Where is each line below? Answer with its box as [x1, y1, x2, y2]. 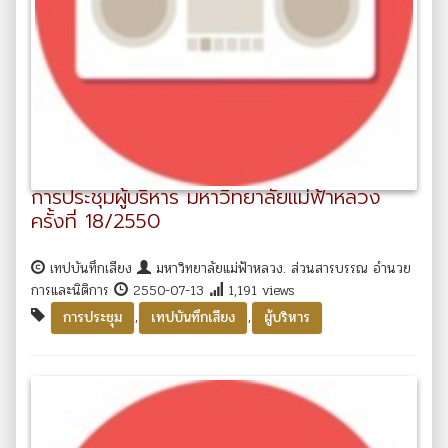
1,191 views [223, 279, 295, 301]
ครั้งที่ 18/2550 [31, 205, 161, 236]
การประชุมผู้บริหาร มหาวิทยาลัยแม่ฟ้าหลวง [31, 181, 381, 212]
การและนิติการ [31, 279, 114, 301]
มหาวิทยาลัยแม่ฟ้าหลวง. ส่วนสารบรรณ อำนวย [151, 257, 411, 279]
